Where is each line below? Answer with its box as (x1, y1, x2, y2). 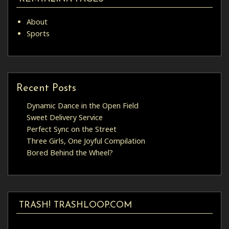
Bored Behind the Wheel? (27, 148, 113, 158)
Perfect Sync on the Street (27, 124, 117, 134)
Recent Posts (16, 83, 76, 94)
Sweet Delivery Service (27, 112, 103, 123)
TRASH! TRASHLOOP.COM (18, 201, 132, 210)
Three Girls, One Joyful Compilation (27, 136, 145, 146)
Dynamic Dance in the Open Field (27, 101, 139, 111)
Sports (27, 29, 50, 39)
